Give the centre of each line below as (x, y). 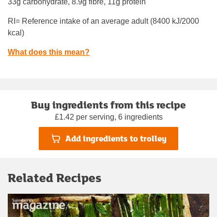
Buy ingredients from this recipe (108, 104)
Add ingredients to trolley (116, 139)
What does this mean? (49, 52)
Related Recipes (54, 177)
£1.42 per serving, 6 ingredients (108, 117)
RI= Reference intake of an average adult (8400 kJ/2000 (103, 21)
